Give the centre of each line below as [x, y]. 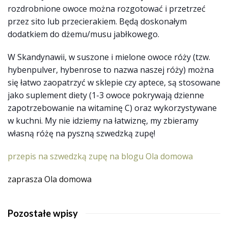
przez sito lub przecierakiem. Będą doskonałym [97, 22]
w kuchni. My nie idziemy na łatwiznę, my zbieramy [103, 121]
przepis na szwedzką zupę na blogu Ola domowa [100, 156]
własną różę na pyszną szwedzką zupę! [81, 134]
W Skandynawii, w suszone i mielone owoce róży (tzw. [109, 57]
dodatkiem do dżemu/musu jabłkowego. [83, 34]
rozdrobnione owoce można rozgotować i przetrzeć [107, 9]
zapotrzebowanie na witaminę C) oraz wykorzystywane [112, 108]
